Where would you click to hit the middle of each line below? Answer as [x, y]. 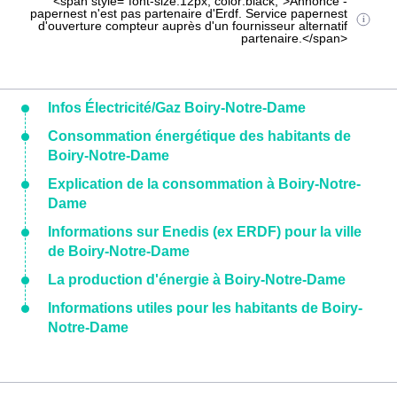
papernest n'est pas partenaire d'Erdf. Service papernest [189, 13]
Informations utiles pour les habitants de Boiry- [205, 308]
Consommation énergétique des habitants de [199, 136]
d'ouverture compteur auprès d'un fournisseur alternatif [193, 26]
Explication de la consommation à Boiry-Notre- [204, 184]
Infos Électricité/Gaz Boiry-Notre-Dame [177, 108]
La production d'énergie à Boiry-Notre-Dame [197, 280]
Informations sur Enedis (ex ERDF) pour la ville [205, 232]
